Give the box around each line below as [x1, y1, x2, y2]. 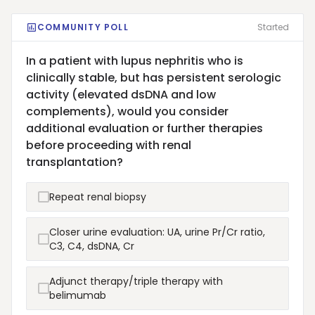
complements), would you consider [26, 103, 229, 120]
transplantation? [26, 154, 123, 170]
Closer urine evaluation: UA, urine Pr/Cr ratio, [49, 225, 265, 239]
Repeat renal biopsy [49, 190, 146, 204]
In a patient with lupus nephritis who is [26, 53, 243, 69]
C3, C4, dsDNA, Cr [49, 239, 134, 253]
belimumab [49, 288, 106, 302]
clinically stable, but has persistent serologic [26, 70, 281, 86]
